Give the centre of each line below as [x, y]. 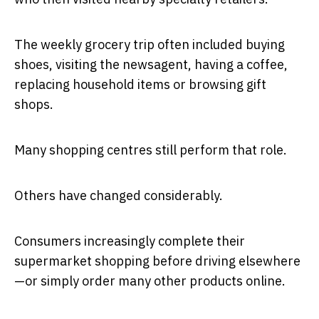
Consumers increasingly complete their [130, 241]
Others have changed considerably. [119, 195]
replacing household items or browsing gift [140, 84]
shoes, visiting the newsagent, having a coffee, [151, 64]
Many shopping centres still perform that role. [151, 150]
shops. [34, 104]
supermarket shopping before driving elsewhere [157, 261]
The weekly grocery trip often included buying [150, 44]
